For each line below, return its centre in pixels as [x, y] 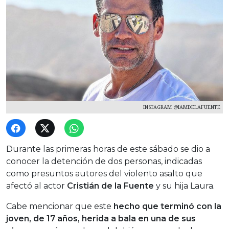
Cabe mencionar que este [60, 207]
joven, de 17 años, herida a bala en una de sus [101, 219]
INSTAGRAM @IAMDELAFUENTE [182, 107]
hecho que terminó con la [167, 207]
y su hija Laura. [184, 186]
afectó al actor [37, 186]
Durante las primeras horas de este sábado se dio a [108, 149]
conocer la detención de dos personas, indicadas [104, 162]
